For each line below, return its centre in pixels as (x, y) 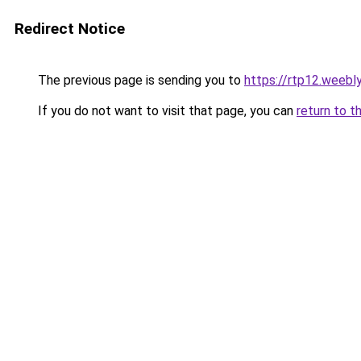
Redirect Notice (70, 29)
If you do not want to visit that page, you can (166, 111)
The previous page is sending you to (139, 80)
